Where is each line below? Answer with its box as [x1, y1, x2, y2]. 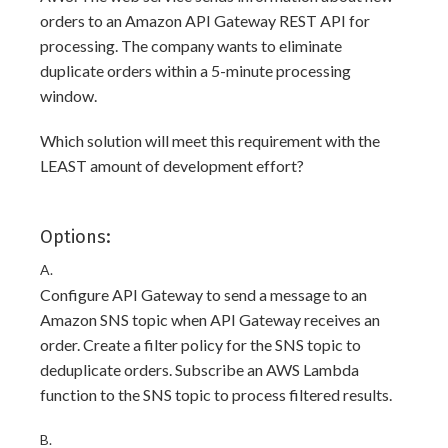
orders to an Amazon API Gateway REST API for [40, 11, 370, 30]
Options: [40, 226, 111, 248]
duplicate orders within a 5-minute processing [40, 61, 351, 80]
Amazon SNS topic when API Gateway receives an [40, 310, 380, 329]
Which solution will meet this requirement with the [40, 131, 380, 150]
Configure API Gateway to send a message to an [40, 285, 367, 304]
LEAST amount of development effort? [40, 156, 304, 175]
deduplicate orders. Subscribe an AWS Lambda [40, 360, 359, 379]
